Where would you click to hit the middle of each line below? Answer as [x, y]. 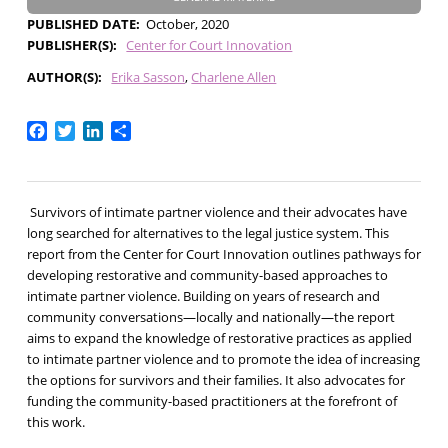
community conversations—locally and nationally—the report [210, 317]
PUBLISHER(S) [69, 44]
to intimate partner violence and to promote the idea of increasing [223, 359]
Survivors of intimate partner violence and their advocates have [216, 212]
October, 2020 [188, 23]
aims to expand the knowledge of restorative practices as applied [219, 338]
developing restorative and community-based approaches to [207, 275]
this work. [57, 422]
